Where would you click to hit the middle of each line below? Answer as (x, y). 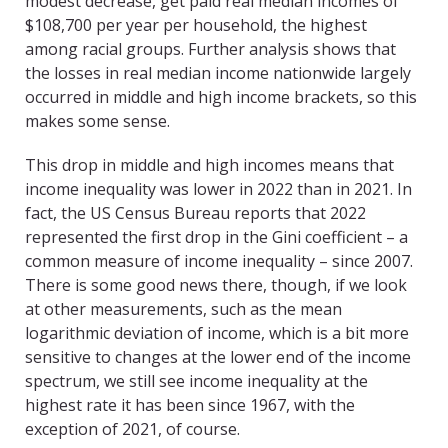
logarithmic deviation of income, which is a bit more (217, 333)
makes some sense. (97, 121)
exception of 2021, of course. (132, 429)
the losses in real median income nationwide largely (218, 73)
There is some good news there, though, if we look (216, 285)
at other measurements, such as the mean (183, 309)
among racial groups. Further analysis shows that (210, 49)
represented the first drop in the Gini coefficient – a (216, 237)
